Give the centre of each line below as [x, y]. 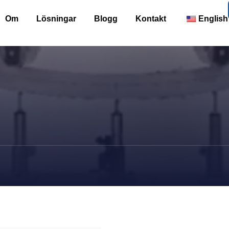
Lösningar [56, 19]
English [213, 19]
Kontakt [151, 19]
